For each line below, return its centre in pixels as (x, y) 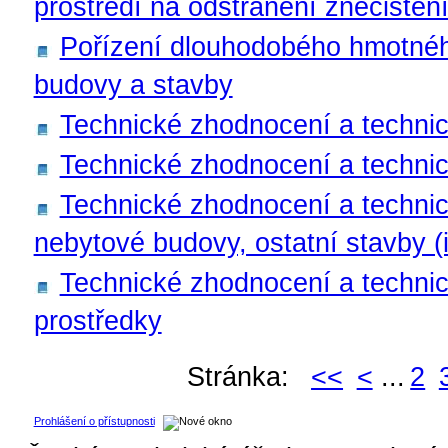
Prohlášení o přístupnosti (94, 421)
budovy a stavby (133, 85)
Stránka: (246, 376)
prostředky (97, 321)
